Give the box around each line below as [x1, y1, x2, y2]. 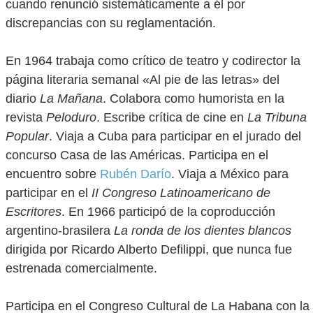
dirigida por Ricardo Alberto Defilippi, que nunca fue [6, 242, 292, 256]
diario [6, 92, 40, 105]
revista [6, 110, 46, 124]
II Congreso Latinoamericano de [92, 186, 270, 200]
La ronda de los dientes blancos [114, 224, 291, 238]
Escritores [6, 205, 61, 219]
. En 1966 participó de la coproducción [61, 205, 275, 219]
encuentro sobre [6, 167, 100, 181]
